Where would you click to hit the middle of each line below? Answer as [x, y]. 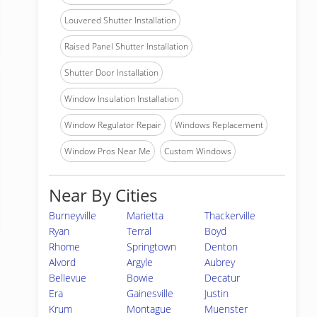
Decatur [223, 278]
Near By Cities [103, 195]
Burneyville [73, 215]
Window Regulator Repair [113, 125]
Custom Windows [198, 151]
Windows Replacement [219, 125]
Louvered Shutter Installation [120, 20]
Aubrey [220, 262]
